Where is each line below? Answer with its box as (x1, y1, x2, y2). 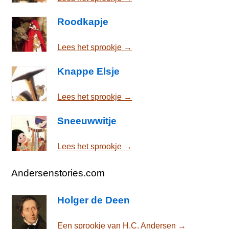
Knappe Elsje (57, 66, 120, 77)
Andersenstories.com (11, 167, 105, 178)
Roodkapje (57, 16, 109, 28)
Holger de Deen (57, 195, 130, 206)
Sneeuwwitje (57, 116, 117, 127)
